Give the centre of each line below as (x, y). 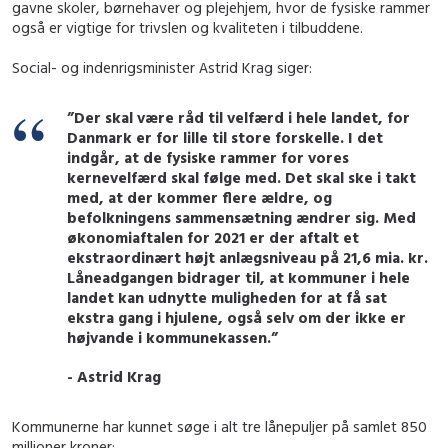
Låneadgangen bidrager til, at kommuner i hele (238, 277)
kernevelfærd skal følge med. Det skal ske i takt (241, 177)
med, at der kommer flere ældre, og (199, 197)
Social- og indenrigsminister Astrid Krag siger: (162, 67)
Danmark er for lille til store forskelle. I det (225, 137)
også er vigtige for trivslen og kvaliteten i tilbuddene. (187, 28)
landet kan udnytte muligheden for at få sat (227, 297)
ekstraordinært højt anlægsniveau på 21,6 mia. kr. (247, 257)
